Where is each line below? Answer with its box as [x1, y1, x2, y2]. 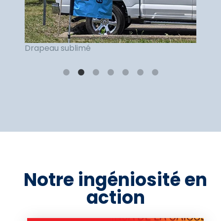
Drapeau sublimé [25, 42, 91, 54]
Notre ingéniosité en [24, 167, 207, 193]
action [86, 185, 145, 211]
